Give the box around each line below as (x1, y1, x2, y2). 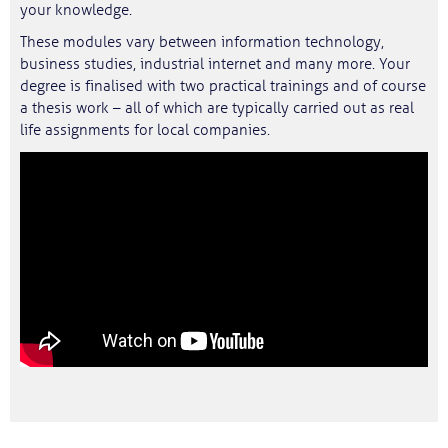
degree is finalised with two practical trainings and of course (20, 77, 426, 96)
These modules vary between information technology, (20, 33, 384, 52)
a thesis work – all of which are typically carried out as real (20, 99, 414, 118)
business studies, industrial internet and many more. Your (20, 55, 410, 74)
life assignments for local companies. (20, 121, 270, 140)
